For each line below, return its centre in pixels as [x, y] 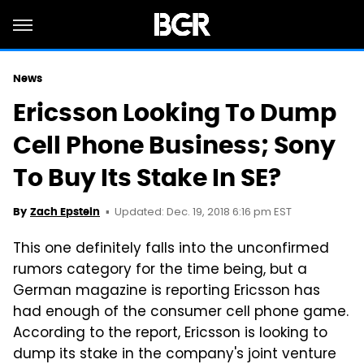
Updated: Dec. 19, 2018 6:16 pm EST [203, 212]
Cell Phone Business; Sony [174, 145]
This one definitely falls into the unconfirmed [171, 249]
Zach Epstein [65, 212]
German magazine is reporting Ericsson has [167, 292]
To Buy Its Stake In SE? [147, 178]
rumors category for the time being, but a [160, 271]
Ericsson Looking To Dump [175, 113]
